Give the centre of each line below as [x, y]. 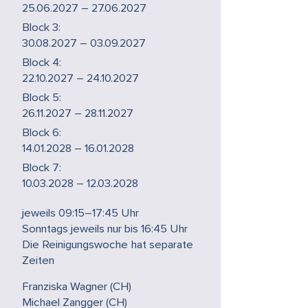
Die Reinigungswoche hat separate [108, 245]
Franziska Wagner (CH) [77, 287]
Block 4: [42, 63]
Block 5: [42, 98]
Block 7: [42, 168]
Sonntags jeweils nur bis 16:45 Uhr [105, 229]
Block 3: [42, 27]
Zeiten [38, 261]
